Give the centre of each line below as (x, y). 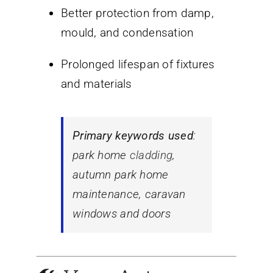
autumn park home (121, 174)
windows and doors (122, 213)
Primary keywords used (133, 135)
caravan (165, 194)
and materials (97, 83)
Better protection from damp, (137, 13)
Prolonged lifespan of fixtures (138, 64)
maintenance (106, 194)
